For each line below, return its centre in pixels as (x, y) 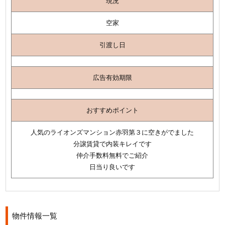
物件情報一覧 (35, 215)
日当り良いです (113, 166)
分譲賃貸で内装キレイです (112, 143)
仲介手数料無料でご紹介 (113, 155)
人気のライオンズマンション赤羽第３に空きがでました (113, 132)
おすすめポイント (112, 110)
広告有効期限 (112, 77)
